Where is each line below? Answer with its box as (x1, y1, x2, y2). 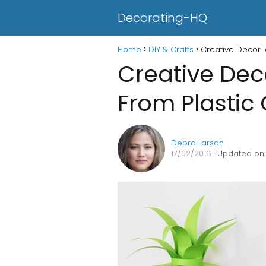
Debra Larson (171, 137, 224, 148)
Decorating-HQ (118, 9, 207, 26)
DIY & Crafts (148, 44, 194, 55)
